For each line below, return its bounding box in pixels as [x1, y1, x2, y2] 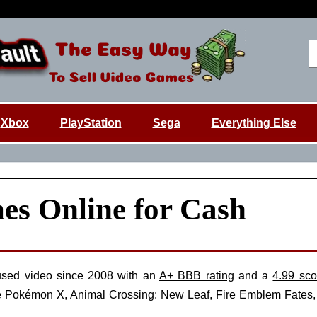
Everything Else [211, 116, 296, 129]
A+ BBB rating [159, 270, 234, 282]
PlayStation [59, 116, 122, 129]
